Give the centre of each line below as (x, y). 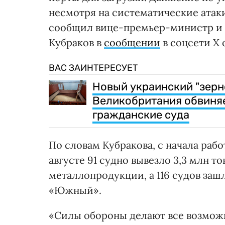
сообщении (132, 43)
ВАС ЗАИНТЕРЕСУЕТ (93, 68)
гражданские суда (141, 115)
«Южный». (75, 190)
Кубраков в (76, 43)
